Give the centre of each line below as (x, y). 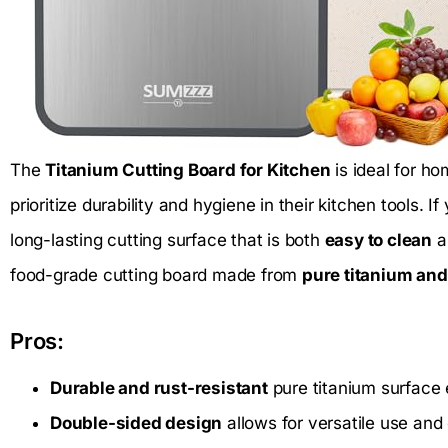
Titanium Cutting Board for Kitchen (188, 170)
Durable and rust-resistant (159, 388)
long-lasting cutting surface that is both (167, 240)
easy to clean (378, 240)
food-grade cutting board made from (156, 275)
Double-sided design (136, 423)
